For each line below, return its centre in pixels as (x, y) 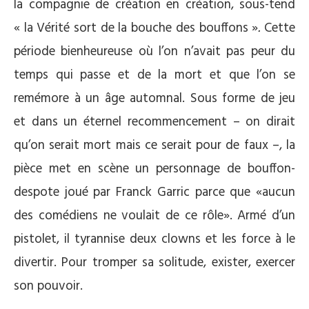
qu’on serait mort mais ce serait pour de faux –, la (154, 146)
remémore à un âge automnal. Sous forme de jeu (154, 99)
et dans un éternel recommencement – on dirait (154, 122)
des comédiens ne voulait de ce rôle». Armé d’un (154, 216)
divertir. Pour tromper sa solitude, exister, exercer (154, 263)
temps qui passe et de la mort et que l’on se (154, 76)
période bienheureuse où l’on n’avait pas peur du (154, 52)
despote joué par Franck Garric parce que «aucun (154, 193)
